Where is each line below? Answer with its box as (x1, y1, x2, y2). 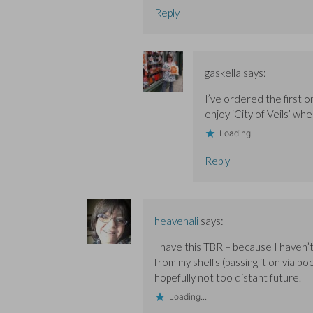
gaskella (205, 66, 241, 80)
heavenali (154, 214, 198, 228)
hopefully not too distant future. (154, 271, 301, 284)
